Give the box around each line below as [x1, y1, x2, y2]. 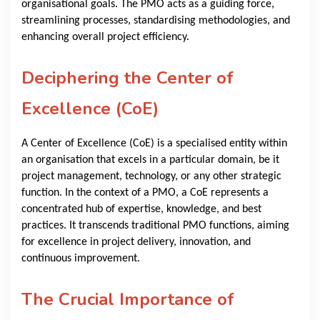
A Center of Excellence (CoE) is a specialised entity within [21, 138, 287, 150]
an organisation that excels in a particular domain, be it [21, 154, 279, 166]
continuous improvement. [21, 253, 140, 265]
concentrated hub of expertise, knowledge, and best [21, 204, 261, 216]
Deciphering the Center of [21, 66, 234, 90]
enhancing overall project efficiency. [21, 31, 189, 44]
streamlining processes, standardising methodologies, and [21, 15, 290, 27]
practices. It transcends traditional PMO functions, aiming [21, 220, 289, 232]
